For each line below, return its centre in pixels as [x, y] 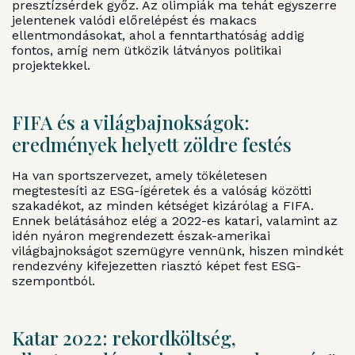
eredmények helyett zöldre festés [152, 145]
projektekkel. [51, 66]
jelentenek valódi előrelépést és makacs [134, 21]
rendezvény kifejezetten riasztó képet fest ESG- [157, 266]
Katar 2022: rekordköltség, [124, 337]
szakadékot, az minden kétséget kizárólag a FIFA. [163, 206]
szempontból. [53, 281]
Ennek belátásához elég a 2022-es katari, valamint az [175, 221]
